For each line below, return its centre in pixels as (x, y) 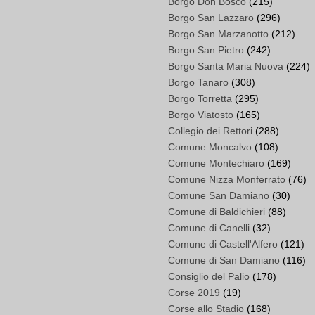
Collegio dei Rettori (210, 131)
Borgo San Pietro (206, 50)
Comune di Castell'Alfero (223, 244)
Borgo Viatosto (201, 115)
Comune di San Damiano (224, 261)
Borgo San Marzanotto (218, 34)
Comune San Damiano (219, 196)
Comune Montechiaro (216, 163)
